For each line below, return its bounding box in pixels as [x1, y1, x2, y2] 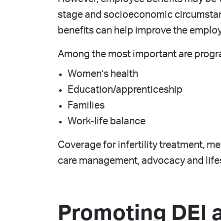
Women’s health [68, 69, 138, 79]
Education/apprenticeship [68, 85, 183, 95]
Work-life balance [68, 116, 146, 126]
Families [68, 101, 105, 110]
